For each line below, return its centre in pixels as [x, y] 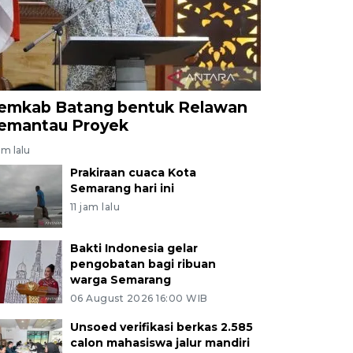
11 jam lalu [95, 206]
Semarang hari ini [122, 188]
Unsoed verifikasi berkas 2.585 [161, 327]
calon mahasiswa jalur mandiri [160, 342]
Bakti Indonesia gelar [134, 248]
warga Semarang [120, 279]
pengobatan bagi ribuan [143, 264]
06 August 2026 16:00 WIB [139, 298]
